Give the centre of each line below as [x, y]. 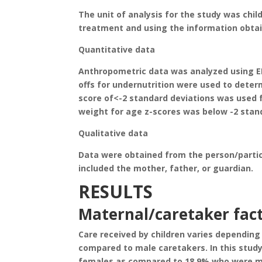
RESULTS [116, 192]
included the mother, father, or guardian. [166, 168]
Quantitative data [117, 49]
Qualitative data [113, 133]
